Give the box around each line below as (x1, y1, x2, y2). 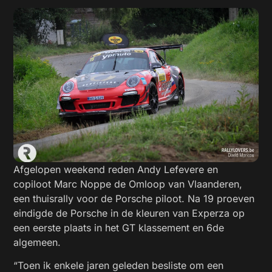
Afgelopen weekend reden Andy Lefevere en (13, 163, 219, 175)
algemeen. (13, 236, 61, 248)
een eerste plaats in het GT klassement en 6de (13, 221, 225, 234)
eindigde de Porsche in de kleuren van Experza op (13, 206, 245, 219)
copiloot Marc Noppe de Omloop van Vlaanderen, (13, 177, 243, 190)
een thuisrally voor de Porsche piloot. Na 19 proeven (13, 192, 255, 205)
